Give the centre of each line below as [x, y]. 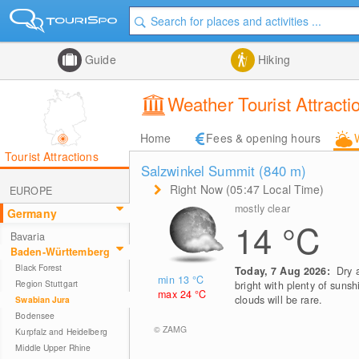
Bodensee [35, 315]
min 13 [175, 279]
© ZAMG [170, 329]
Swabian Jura [43, 299]
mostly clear [262, 208]
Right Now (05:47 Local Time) [247, 189]
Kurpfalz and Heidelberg [61, 331]
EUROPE [31, 191]
